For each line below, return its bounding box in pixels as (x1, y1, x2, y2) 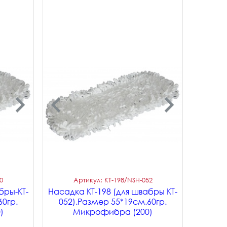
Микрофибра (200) (73, 207, 153, 217)
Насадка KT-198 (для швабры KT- (48, 186, 178, 197)
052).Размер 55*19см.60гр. (59, 197, 167, 207)
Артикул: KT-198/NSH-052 (73, 176, 153, 184)
